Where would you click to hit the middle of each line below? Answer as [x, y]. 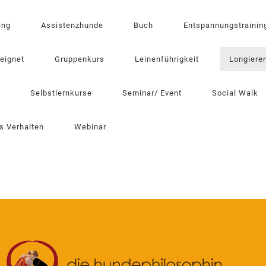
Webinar [90, 127]
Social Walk [235, 93]
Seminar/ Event [152, 93]
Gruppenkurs [80, 59]
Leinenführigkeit [167, 59]
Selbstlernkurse [61, 93]
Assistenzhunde [72, 25]
